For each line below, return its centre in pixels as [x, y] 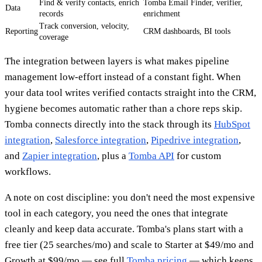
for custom [198, 156]
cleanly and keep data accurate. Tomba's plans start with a [124, 229]
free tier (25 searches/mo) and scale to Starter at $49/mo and [129, 244]
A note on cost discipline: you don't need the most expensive [130, 197]
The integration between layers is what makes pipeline [117, 61]
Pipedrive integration [195, 140]
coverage [54, 37]
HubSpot [232, 124]
